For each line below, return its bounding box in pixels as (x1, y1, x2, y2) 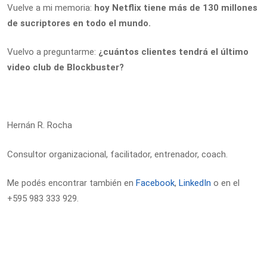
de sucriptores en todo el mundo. (7, 17, 151, 29)
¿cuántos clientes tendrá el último (98, 46, 249, 57)
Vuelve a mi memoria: (7, 2, 94, 13)
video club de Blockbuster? (7, 62, 124, 73)
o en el (211, 178, 240, 188)
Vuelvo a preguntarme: (7, 46, 98, 57)
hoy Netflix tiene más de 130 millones (94, 2, 257, 13)
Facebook (136, 178, 175, 188)
